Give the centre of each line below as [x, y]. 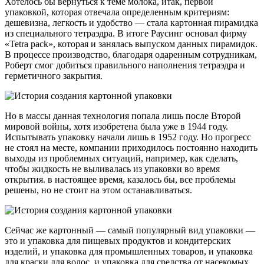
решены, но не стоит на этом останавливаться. [98, 190]
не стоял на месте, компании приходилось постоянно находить [131, 147]
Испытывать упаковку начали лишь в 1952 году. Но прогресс [128, 137]
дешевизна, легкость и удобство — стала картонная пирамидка [131, 22]
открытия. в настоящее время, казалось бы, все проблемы [120, 179]
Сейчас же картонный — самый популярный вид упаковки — [130, 230]
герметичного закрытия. [54, 75]
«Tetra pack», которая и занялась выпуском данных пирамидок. [131, 44]
